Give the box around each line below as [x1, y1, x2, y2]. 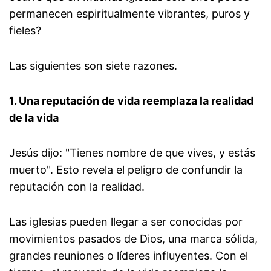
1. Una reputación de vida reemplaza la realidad [9, 94, 253, 108]
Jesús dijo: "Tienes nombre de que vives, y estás [9, 146, 255, 160]
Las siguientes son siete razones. [9, 59, 177, 73]
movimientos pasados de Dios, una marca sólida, [9, 232, 258, 246]
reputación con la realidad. [9, 180, 145, 194]
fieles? [9, 24, 41, 38]
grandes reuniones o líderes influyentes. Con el [9, 249, 248, 263]
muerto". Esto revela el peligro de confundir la [9, 163, 243, 177]
